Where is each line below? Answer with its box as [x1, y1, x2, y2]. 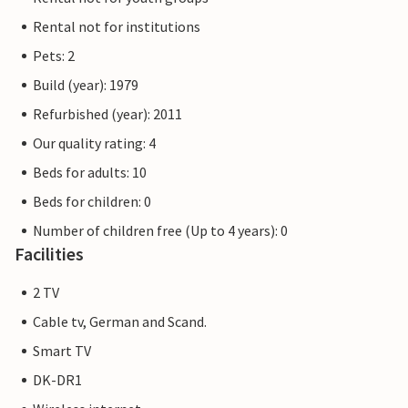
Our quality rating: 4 [33, 134, 156, 153]
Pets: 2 [33, 46, 75, 66]
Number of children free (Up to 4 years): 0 [33, 221, 288, 240]
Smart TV [33, 342, 91, 361]
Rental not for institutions [33, 17, 200, 36]
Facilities [15, 242, 84, 266]
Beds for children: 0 [33, 192, 151, 211]
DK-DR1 [33, 371, 82, 390]
